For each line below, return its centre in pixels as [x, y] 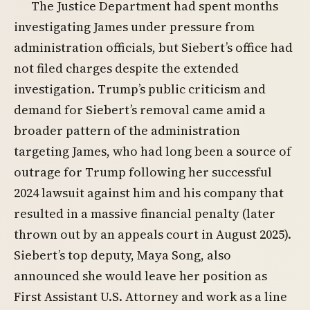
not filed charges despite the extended [126, 69]
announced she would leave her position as [140, 276]
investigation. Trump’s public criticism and [140, 89]
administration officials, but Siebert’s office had [153, 48]
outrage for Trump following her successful [143, 172]
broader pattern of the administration [127, 131]
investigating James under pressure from [134, 27]
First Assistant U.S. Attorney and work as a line [151, 297]
